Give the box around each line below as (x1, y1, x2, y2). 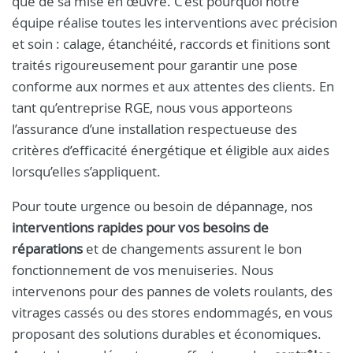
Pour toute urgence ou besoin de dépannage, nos (12, 197, 313, 215)
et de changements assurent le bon (83, 240, 302, 258)
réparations (12, 240, 83, 258)
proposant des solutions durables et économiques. (12, 325, 321, 343)
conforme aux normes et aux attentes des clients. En (12, 77, 334, 95)
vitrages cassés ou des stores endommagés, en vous (12, 303, 333, 321)
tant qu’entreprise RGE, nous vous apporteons (12, 98, 292, 117)
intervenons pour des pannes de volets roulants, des (12, 282, 333, 300)
